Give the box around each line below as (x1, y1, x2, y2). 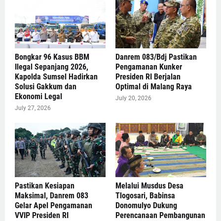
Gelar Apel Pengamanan (15, 201, 92, 211)
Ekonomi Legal (15, 92, 62, 102)
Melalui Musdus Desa (115, 181, 184, 191)
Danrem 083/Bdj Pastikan (115, 52, 197, 62)
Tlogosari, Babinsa (115, 191, 175, 201)
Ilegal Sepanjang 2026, (15, 62, 88, 72)
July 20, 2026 (115, 95, 151, 102)
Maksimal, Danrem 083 (15, 191, 88, 201)
